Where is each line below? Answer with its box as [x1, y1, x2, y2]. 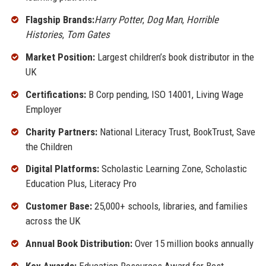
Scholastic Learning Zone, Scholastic [99, 163, 247, 175]
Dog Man [146, 14, 182, 26]
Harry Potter [94, 14, 142, 26]
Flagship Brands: [25, 14, 94, 26]
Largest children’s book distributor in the [94, 50, 254, 63]
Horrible [186, 14, 218, 26]
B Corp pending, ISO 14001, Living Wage [85, 88, 243, 100]
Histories [25, 28, 62, 41]
